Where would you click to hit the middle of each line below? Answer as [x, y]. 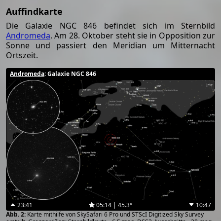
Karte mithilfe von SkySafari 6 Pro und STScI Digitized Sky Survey [115, 214]
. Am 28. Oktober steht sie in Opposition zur [133, 36]
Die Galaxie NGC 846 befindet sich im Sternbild [110, 26]
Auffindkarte [34, 12]
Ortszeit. [22, 55]
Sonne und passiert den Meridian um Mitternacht [110, 46]
